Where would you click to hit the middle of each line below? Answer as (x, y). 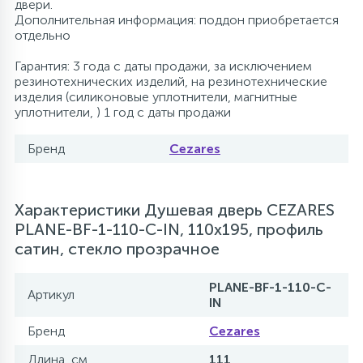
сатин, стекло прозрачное (117, 249)
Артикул (51, 295)
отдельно (43, 35)
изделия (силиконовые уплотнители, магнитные (156, 97)
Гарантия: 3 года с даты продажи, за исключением (163, 66)
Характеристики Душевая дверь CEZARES (175, 210)
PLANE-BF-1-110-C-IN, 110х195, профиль (169, 229)
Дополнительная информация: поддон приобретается (177, 20)
